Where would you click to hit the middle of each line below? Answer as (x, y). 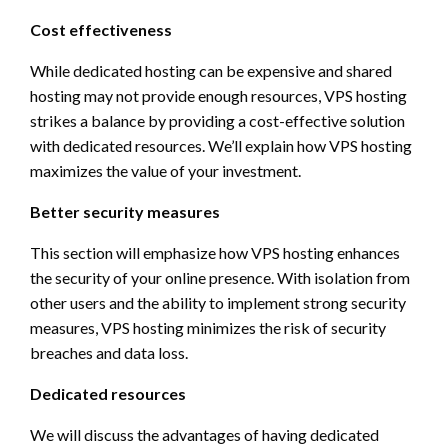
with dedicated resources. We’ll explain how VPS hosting (221, 145)
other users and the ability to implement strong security (218, 302)
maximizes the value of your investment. (165, 170)
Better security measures (125, 211)
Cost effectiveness (101, 29)
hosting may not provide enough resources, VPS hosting (218, 95)
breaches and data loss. (109, 352)
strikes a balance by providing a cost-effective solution (217, 120)
